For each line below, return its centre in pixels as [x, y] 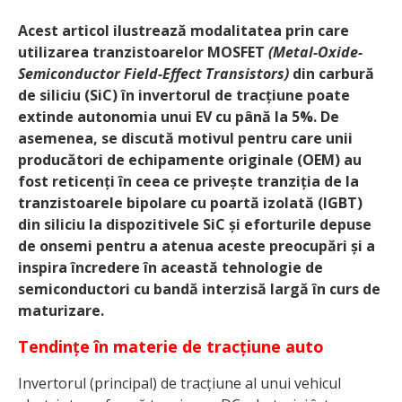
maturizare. [61, 310]
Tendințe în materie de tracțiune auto [171, 346]
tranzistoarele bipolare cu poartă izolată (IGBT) [190, 202]
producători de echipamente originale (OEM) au [190, 159]
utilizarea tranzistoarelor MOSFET [143, 52]
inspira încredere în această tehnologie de [170, 267]
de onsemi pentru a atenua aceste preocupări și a [197, 245]
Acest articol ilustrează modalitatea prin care [184, 30]
